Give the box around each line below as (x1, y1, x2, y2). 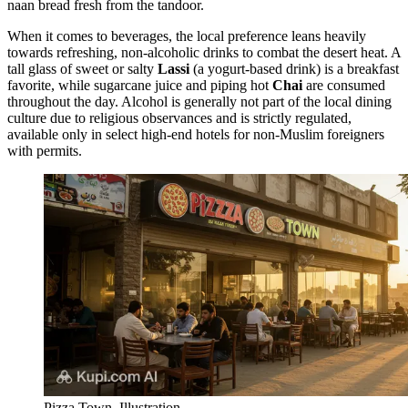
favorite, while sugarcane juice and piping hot (7, 77, 272, 94)
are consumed (302, 77, 385, 94)
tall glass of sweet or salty (7, 61, 158, 77)
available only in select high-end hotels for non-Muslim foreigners (7, 127, 384, 143)
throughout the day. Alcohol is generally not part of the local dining (7, 94, 392, 110)
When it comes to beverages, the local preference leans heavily (7, 28, 366, 45)
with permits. (7, 143, 82, 159)
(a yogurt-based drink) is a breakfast (189, 61, 399, 77)
